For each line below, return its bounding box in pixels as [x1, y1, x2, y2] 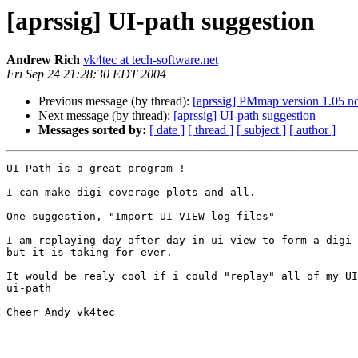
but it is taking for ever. [6, 246, 173, 259]
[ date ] [149, 123, 185, 137]
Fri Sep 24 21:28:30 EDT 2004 [6, 67, 166, 82]
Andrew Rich [6, 53, 80, 67]
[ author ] [289, 123, 336, 137]
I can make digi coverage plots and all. [6, 186, 256, 199]
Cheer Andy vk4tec [6, 306, 115, 319]
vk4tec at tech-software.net [83, 53, 218, 67]
